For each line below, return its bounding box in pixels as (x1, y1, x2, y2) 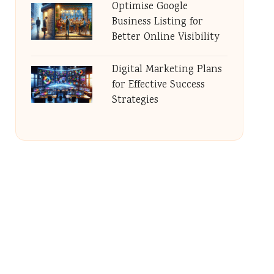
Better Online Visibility (111, 30, 219, 45)
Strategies (111, 93, 158, 108)
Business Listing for (111, 15, 203, 30)
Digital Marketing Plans (111, 62, 222, 78)
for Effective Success (111, 78, 205, 93)
